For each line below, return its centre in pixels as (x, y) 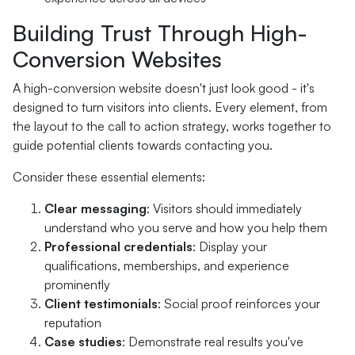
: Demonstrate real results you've (213, 342)
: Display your (230, 246)
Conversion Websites (117, 59)
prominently (77, 284)
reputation (73, 323)
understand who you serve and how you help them (186, 227)
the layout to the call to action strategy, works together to (172, 126)
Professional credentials (118, 246)
